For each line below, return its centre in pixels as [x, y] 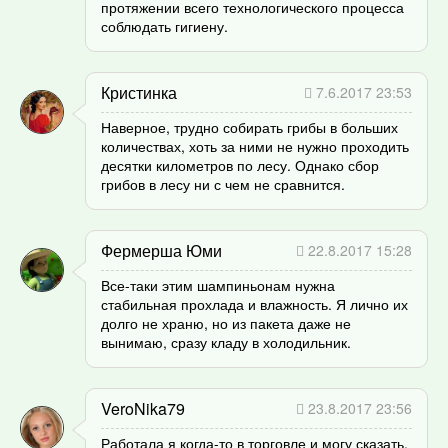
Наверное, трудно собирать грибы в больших [249, 126]
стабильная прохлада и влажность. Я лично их [254, 303]
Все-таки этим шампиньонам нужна [218, 284]
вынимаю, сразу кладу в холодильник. [226, 341]
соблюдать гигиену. [164, 25]
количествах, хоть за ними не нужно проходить [255, 145]
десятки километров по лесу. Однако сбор [240, 164]
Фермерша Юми [161, 250]
